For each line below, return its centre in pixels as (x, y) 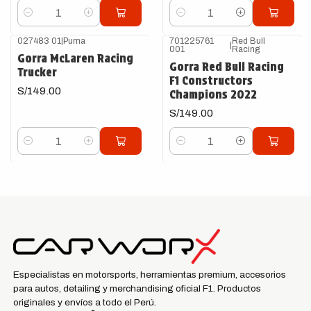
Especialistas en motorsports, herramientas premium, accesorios (149, 275)
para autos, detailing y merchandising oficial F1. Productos (137, 288)
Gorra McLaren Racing (75, 58)
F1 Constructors (211, 81)
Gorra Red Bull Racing (227, 67)
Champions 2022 (213, 94)
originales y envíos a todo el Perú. (84, 302)
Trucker (37, 72)
